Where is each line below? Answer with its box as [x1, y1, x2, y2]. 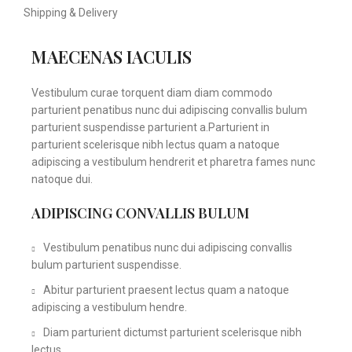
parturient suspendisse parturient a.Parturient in [31, 121, 269, 134]
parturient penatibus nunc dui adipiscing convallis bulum [31, 104, 307, 117]
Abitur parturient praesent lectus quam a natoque [43, 284, 289, 297]
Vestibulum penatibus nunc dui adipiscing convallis [43, 241, 292, 255]
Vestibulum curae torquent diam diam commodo [31, 86, 273, 100]
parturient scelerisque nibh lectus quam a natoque [31, 138, 280, 152]
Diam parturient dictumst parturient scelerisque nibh [43, 326, 302, 339]
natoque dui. [31, 173, 93, 186]
